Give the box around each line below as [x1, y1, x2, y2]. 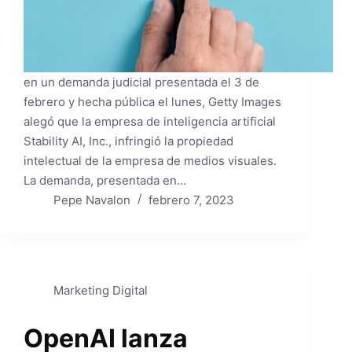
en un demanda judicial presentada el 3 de [24, 74, 259, 90]
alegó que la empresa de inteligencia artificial [24, 113, 276, 129]
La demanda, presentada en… [24, 172, 186, 188]
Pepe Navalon [53, 192, 130, 207]
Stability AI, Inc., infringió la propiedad [24, 133, 233, 148]
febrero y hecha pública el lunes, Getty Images [24, 93, 281, 109]
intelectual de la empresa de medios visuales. [24, 152, 277, 168]
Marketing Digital [53, 282, 148, 298]
